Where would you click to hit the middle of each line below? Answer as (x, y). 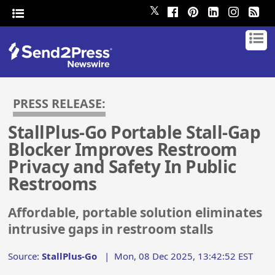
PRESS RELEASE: (60, 103)
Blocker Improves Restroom (123, 149)
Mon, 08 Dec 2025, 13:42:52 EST (184, 256)
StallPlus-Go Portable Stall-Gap (134, 132)
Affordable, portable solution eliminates (135, 213)
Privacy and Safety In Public (122, 167)
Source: (25, 256)
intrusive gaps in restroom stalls (111, 229)
